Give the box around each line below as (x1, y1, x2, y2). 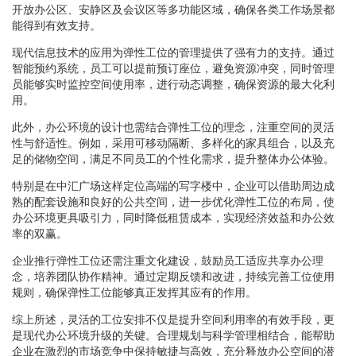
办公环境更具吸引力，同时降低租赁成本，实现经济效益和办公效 (12, 211, 335, 224)
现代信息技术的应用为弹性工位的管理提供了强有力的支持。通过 (12, 45, 335, 59)
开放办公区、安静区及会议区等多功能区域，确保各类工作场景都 (12, 2, 335, 16)
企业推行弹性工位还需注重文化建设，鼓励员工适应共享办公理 (12, 253, 323, 267)
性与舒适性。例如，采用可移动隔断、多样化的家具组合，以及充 (12, 136, 335, 149)
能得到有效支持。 (12, 18, 101, 32)
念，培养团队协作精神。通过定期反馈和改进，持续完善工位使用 (12, 269, 335, 283)
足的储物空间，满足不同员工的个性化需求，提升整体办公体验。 (12, 152, 335, 165)
